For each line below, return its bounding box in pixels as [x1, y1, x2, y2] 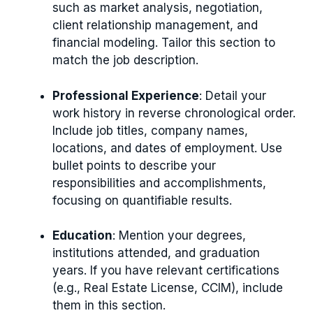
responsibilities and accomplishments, [52, 175, 266, 190]
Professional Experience [52, 88, 199, 103]
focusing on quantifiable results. [52, 193, 232, 208]
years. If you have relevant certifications [52, 263, 279, 278]
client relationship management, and [52, 18, 258, 33]
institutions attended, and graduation [52, 246, 260, 261]
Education [52, 228, 112, 243]
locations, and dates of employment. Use [52, 140, 282, 155]
